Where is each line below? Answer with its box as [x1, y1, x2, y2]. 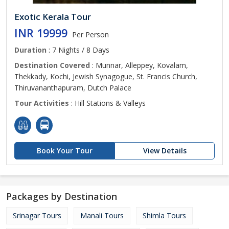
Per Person [72, 30, 109, 39]
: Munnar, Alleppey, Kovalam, [90, 60, 188, 70]
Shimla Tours [143, 211, 186, 220]
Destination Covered [14, 60, 90, 70]
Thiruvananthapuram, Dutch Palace [14, 83, 131, 93]
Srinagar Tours [13, 211, 61, 220]
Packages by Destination [6, 190, 117, 202]
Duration [14, 45, 47, 55]
